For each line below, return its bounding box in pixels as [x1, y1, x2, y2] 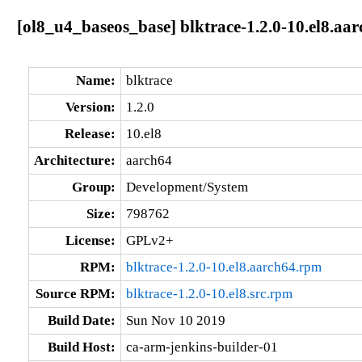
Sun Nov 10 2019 [125, 312, 225, 328]
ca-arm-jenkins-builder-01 [125, 339, 278, 355]
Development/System [125, 179, 248, 195]
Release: [64, 125, 116, 141]
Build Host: [47, 339, 116, 355]
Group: [71, 179, 116, 195]
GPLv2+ [125, 232, 174, 248]
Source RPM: [35, 285, 116, 301]
